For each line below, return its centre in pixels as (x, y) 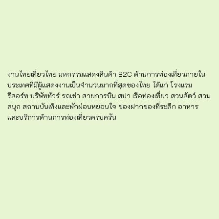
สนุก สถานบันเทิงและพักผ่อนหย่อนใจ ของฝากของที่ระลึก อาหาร (103, 107)
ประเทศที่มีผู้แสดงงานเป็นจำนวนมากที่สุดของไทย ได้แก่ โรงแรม (100, 85)
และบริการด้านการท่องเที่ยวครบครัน (62, 117)
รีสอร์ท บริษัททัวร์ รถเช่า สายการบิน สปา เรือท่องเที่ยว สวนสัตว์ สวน (109, 96)
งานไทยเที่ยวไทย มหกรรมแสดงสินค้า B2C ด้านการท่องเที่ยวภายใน (106, 74)
